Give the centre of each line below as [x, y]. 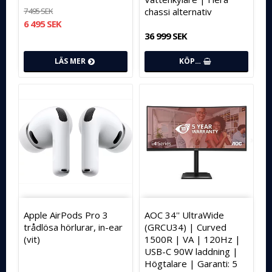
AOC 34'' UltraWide [184, 215]
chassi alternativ [178, 12]
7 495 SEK [38, 11]
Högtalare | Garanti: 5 [191, 264]
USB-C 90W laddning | [191, 252]
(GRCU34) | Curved [185, 227]
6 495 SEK [42, 24]
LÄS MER [70, 61]
